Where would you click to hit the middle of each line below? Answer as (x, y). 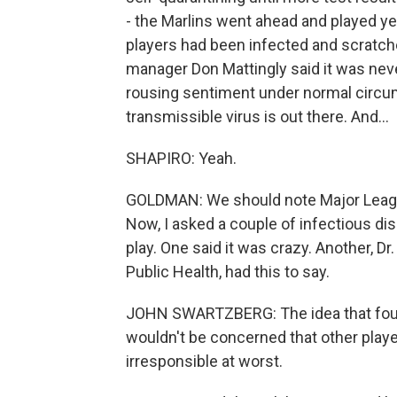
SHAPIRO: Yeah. (181, 158)
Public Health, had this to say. (228, 272)
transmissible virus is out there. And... (257, 117)
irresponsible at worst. (204, 361)
